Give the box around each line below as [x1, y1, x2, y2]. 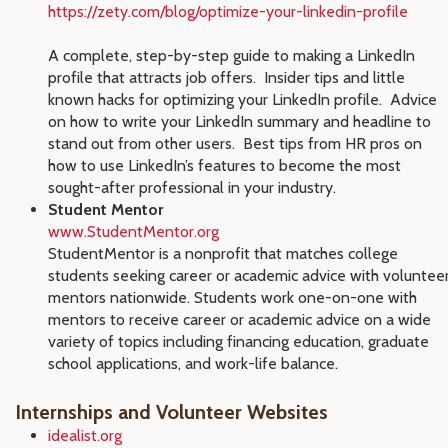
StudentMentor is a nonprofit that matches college [48, 244, 398, 263]
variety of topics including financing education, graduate [48, 332, 429, 351]
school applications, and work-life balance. [48, 354, 338, 373]
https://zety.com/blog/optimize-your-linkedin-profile [48, 2, 408, 21]
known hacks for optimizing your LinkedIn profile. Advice [48, 90, 437, 109]
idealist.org [48, 426, 122, 445]
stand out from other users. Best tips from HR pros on [48, 134, 422, 153]
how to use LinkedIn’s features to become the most [48, 156, 401, 175]
